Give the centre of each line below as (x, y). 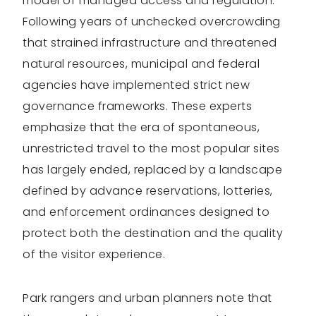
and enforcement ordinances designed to (146, 212)
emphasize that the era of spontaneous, (141, 127)
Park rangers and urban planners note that (147, 298)
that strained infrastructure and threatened (150, 42)
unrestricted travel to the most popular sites (151, 148)
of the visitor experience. (94, 254)
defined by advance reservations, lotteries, (148, 190)
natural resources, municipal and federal (141, 63)
